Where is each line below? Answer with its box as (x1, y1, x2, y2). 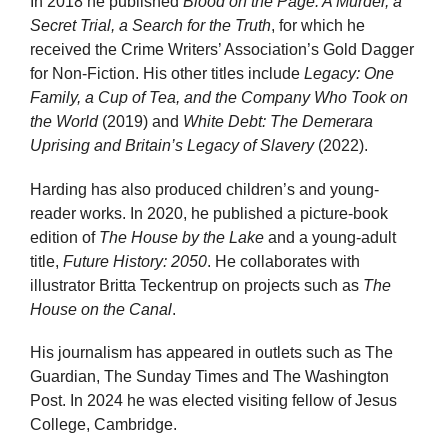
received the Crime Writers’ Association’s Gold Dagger (30, 41, 414, 59)
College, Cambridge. (30, 415, 177, 433)
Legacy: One (304, 65, 394, 83)
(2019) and (98, 113, 183, 131)
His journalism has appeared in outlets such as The (30, 343, 393, 361)
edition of (30, 228, 99, 246)
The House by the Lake (99, 228, 264, 246)
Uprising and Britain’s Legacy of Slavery (30, 137, 314, 155)
